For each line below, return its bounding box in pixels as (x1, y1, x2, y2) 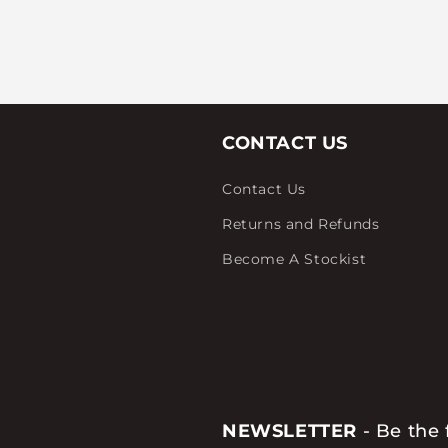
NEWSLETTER (222, 420, 357, 442)
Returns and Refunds (222, 215, 380, 233)
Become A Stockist (222, 250, 367, 268)
